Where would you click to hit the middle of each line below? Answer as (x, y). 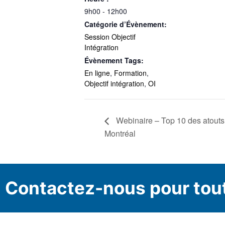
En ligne (97, 73)
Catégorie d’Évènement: (126, 24)
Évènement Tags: (114, 61)
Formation (130, 73)
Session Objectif (110, 37)
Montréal (120, 133)
